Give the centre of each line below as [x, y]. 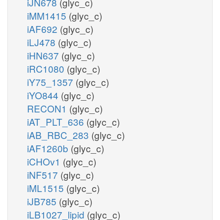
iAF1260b [49, 148]
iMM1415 [48, 15]
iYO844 [44, 95]
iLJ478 [42, 42]
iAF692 [43, 28]
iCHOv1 [45, 161]
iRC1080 [47, 68]
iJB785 [43, 201]
